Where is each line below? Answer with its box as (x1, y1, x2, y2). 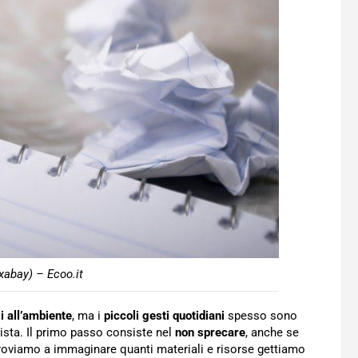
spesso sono (225, 308, 297, 324)
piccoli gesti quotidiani (101, 308, 225, 324)
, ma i (72, 308, 101, 324)
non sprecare (172, 325, 245, 340)
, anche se (245, 325, 299, 340)
